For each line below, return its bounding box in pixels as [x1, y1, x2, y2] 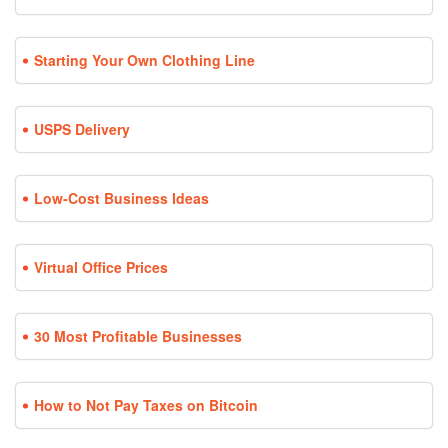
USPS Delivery [34, 119, 130, 140]
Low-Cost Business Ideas [34, 188, 209, 209]
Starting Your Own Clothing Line [34, 50, 255, 71]
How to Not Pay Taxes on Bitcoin [34, 395, 258, 416]
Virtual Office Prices [34, 257, 168, 278]
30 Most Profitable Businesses [34, 326, 242, 347]
